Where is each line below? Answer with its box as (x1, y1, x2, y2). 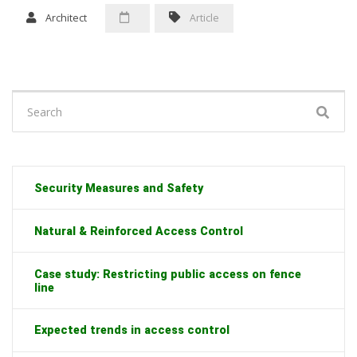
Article (189, 11, 219, 25)
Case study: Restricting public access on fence (33, 267, 301, 280)
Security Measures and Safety (33, 181, 203, 194)
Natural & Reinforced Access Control (33, 224, 243, 237)
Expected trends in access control (33, 324, 229, 337)
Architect (42, 11, 87, 25)
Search (11, 91, 52, 109)
